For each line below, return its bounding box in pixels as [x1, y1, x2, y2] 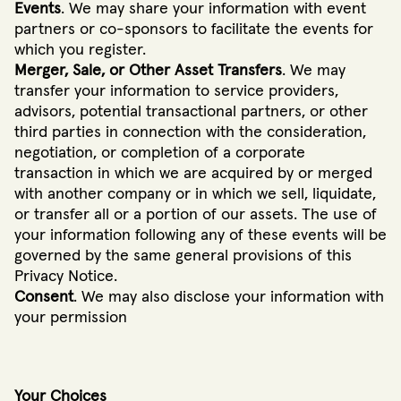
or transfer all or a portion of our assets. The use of [14, 206, 377, 223]
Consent [14, 288, 73, 305]
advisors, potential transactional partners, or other [14, 103, 368, 120]
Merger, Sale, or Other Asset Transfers [14, 62, 282, 79]
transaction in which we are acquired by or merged [14, 165, 372, 182]
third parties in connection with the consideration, [14, 124, 366, 141]
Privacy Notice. [14, 268, 117, 285]
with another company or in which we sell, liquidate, [14, 185, 376, 202]
